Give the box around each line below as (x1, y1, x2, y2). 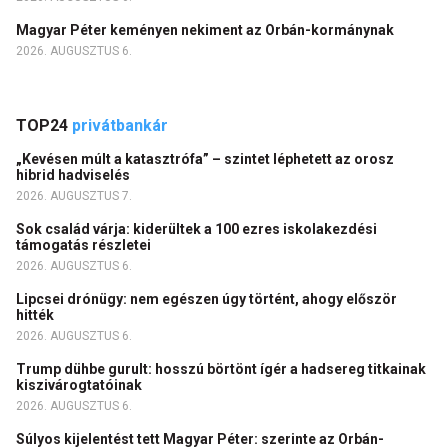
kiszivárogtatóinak (16, 377, 145, 393)
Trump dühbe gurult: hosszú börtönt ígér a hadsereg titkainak (16, 361, 426, 377)
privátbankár (72, 116, 168, 135)
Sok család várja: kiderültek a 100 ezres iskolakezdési (16, 221, 377, 237)
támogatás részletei (16, 237, 154, 253)
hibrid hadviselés (16, 167, 136, 183)
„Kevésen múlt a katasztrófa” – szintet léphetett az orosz (16, 151, 394, 167)
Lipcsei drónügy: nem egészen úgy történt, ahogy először (16, 291, 397, 307)
